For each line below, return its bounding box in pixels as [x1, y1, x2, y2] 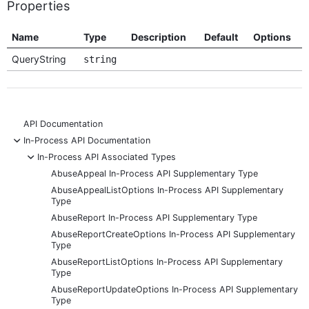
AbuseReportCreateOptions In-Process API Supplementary [51, 228, 295, 239]
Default [203, 30, 238, 43]
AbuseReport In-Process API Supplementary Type [51, 212, 257, 223]
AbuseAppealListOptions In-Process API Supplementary [51, 184, 283, 195]
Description [130, 30, 186, 43]
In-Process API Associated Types [37, 151, 176, 162]
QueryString [11, 52, 66, 65]
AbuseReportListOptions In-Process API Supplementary [51, 256, 283, 267]
